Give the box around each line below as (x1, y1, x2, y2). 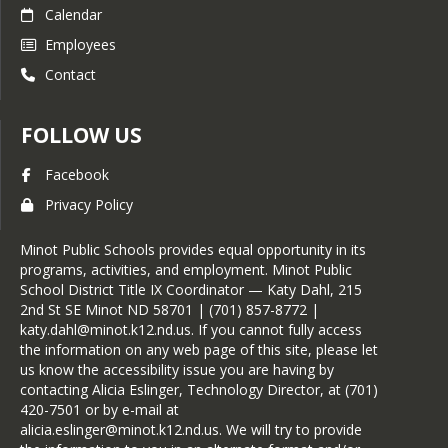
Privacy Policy (45, 195, 133, 214)
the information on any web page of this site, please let (20, 340, 378, 359)
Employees (45, 35, 116, 54)
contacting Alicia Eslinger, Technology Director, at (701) (20, 380, 378, 399)
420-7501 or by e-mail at (20, 400, 179, 419)
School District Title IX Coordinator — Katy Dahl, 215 (20, 280, 362, 299)
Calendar (45, 5, 102, 24)
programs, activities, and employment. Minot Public (20, 260, 352, 279)
